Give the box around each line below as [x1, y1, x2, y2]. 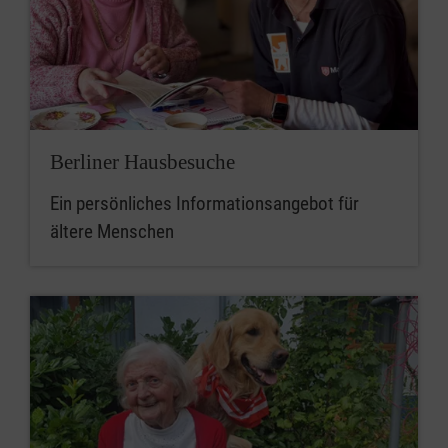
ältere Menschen [50, 220, 174, 244]
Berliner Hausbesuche [50, 150, 235, 175]
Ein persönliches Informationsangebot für [50, 192, 359, 216]
